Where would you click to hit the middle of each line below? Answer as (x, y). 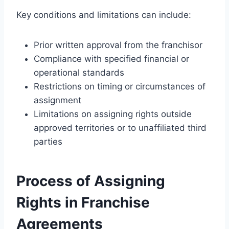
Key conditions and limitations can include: (104, 15)
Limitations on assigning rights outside (113, 114)
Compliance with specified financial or (111, 59)
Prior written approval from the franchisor (118, 45)
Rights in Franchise (83, 202)
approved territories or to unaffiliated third (120, 128)
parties (48, 141)
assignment (58, 100)
